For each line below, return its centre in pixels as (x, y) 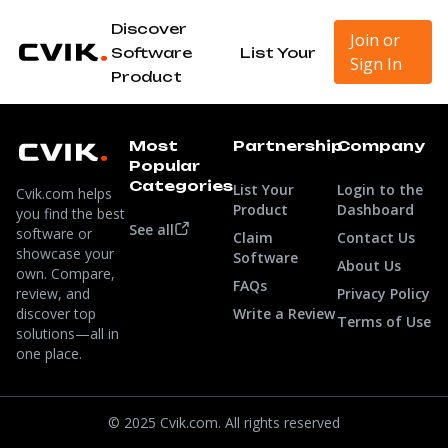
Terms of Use (384, 321)
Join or (375, 40)
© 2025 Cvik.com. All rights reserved (224, 422)
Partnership (288, 145)
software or (54, 233)
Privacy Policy (384, 293)
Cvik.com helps (64, 193)
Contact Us (376, 237)
